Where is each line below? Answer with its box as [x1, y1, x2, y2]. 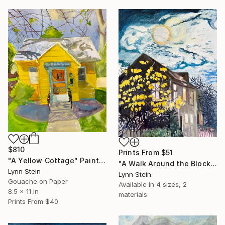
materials [119, 190, 147, 199]
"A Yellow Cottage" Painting [98, 156, 105, 165]
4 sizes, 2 [156, 180, 187, 189]
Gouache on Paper [8, 177, 68, 185]
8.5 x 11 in [8, 187, 39, 195]
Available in [119, 180, 156, 189]
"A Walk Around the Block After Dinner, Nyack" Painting [210, 159, 217, 168]
